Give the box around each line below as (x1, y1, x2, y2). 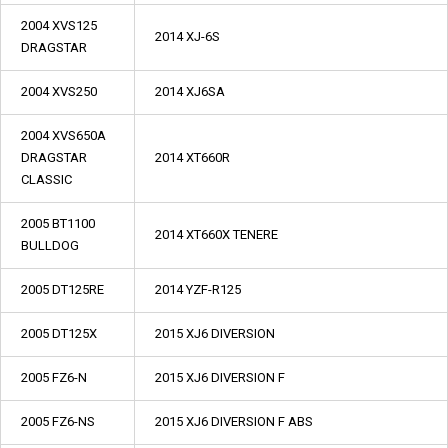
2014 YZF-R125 (155, 282, 241, 297)
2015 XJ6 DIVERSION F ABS (155, 414, 313, 429)
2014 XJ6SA (155, 84, 225, 99)
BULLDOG (21, 238, 79, 253)
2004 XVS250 (21, 84, 97, 99)
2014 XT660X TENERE (155, 227, 278, 242)
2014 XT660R (155, 150, 230, 165)
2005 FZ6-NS (21, 414, 95, 429)
